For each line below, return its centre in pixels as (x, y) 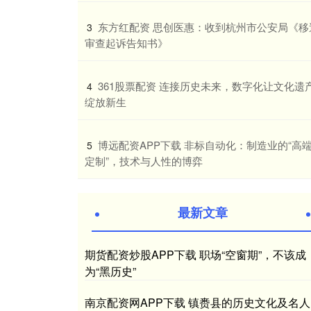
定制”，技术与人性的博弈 (144, 160)
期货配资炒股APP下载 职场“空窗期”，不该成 (195, 254)
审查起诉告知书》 (126, 42)
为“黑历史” (110, 271)
